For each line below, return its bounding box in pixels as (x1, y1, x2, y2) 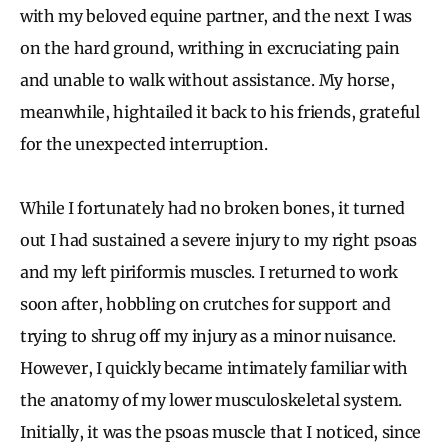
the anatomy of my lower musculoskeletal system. (20, 389, 402, 410)
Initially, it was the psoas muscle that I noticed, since (20, 421, 422, 442)
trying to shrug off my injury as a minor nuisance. (20, 325, 396, 346)
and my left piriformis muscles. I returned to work (20, 261, 398, 282)
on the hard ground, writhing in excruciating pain (20, 37, 400, 58)
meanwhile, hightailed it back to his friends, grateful (20, 101, 420, 122)
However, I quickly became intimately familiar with (20, 357, 408, 378)
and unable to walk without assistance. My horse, (20, 69, 395, 90)
